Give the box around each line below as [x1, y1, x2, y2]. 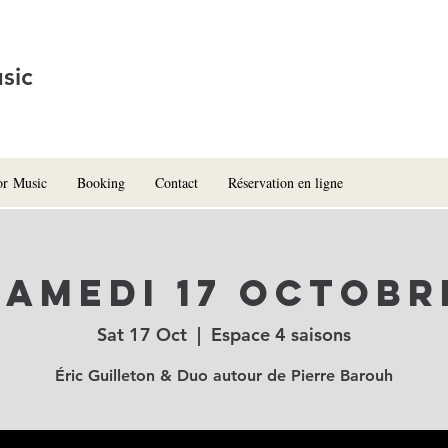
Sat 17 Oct [97, 323, 187, 347]
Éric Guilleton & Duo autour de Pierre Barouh [55, 366, 393, 386]
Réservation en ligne [228, 172, 343, 192]
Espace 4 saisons [211, 323, 351, 347]
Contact [155, 172, 198, 192]
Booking [77, 172, 125, 192]
